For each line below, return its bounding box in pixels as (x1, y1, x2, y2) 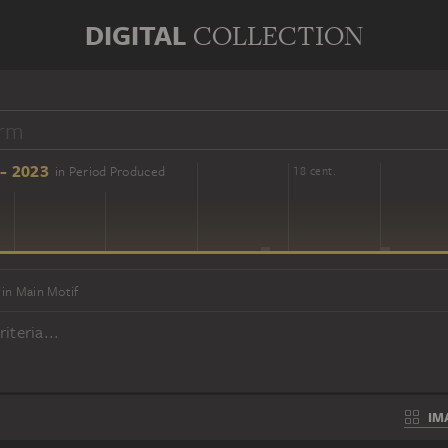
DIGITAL (84, 16, 187, 53)
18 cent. (293, 164, 337, 179)
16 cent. (110, 164, 154, 179)
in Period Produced (54, 163, 166, 180)
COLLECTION (192, 18, 364, 53)
